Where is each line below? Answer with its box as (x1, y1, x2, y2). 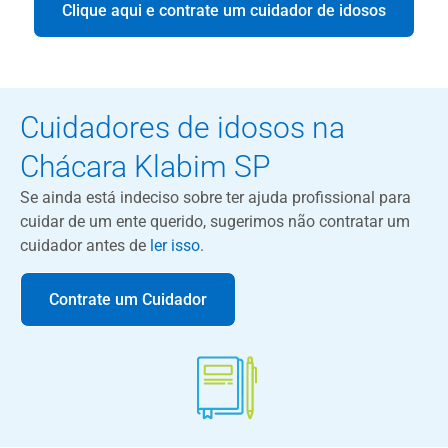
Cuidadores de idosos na (20, 110, 345, 145)
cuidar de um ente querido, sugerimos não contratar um (20, 212, 410, 231)
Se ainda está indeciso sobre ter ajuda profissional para (20, 188, 411, 207)
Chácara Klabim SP (20, 149, 270, 184)
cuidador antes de (20, 236, 150, 255)
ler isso (150, 236, 200, 255)
